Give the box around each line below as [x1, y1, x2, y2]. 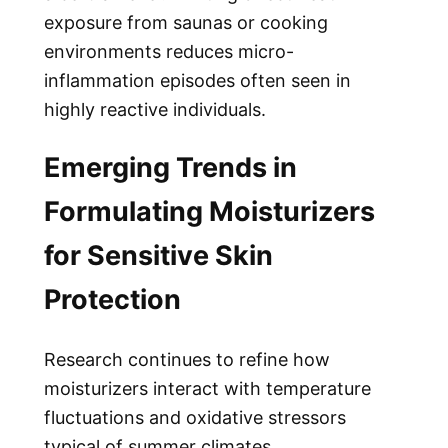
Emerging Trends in [44, 151, 297, 185]
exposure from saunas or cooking [44, 11, 328, 33]
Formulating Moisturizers [44, 195, 375, 229]
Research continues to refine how [44, 348, 330, 370]
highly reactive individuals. [44, 98, 266, 120]
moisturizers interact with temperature [44, 377, 371, 399]
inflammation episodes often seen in [44, 69, 351, 91]
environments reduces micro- [44, 40, 294, 62]
